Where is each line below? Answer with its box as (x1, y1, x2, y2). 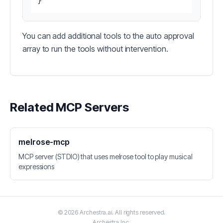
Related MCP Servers (10, 100, 129, 114)
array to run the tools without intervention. (22, 44, 168, 54)
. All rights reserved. (112, 209, 166, 217)
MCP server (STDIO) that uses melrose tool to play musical (18, 152, 193, 161)
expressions (18, 162, 55, 171)
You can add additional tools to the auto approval (22, 31, 195, 41)
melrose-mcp (18, 137, 70, 147)
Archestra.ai (80, 209, 112, 217)
